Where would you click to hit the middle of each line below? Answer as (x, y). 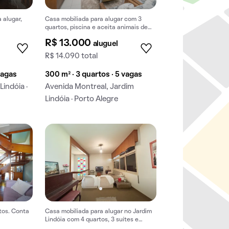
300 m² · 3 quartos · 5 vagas (94, 75)
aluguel (105, 44)
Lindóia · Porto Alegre (82, 99)
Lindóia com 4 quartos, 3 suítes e (92, 220)
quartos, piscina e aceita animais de (97, 28)
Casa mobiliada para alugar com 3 (94, 20)
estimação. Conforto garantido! (90, 36)
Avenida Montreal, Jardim (90, 87)
